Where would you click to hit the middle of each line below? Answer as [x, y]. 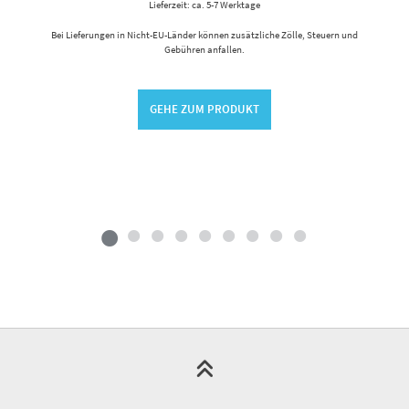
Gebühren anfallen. [205, 49]
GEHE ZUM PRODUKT [205, 110]
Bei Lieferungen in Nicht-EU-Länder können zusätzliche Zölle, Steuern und [205, 34]
